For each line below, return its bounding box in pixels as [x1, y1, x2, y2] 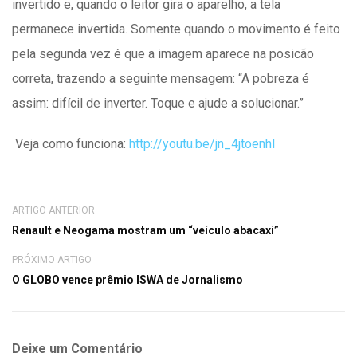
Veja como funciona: [15, 135, 129, 151]
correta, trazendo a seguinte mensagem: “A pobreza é [12, 70, 309, 86]
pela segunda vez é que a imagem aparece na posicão [12, 45, 314, 61]
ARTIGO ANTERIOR [12, 204, 95, 216]
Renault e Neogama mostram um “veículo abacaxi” [12, 223, 279, 237]
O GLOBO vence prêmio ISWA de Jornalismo [12, 273, 243, 286]
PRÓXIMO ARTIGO [12, 253, 92, 265]
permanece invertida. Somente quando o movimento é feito [12, 21, 340, 37]
